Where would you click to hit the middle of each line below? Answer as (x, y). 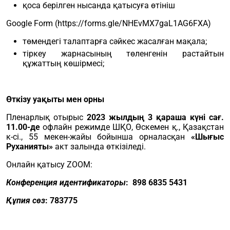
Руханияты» (31, 147)
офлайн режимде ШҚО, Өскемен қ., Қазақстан (133, 127)
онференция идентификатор (65, 183)
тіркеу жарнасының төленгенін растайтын (123, 54)
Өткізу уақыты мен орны (55, 99)
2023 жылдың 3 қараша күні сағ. (155, 117)
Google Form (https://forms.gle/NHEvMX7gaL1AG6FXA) (109, 23)
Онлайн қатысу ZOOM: (49, 165)
